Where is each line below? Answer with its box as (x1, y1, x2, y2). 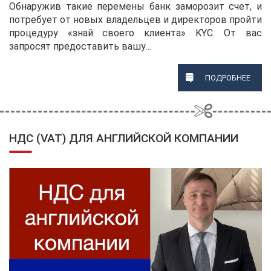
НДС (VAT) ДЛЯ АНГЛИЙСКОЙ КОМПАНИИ (9, 131, 238, 146)
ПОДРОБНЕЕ (204, 73, 250, 83)
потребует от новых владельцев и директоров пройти (9, 14, 262, 26)
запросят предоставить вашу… (9, 41, 151, 53)
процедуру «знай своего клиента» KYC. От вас (9, 27, 262, 39)
